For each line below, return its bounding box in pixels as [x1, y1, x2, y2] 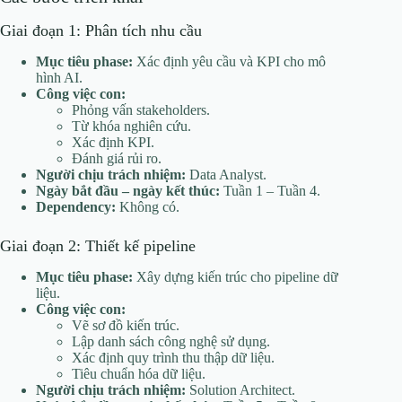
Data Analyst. [186, 167, 267, 183]
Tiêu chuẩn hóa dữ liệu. [72, 366, 205, 382]
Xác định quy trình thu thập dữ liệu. [72, 350, 275, 366]
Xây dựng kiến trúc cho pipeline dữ [133, 269, 338, 285]
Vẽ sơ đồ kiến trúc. [72, 318, 179, 334]
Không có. [116, 199, 179, 215]
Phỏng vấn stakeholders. [72, 102, 210, 118]
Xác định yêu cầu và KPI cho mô [133, 54, 326, 70]
